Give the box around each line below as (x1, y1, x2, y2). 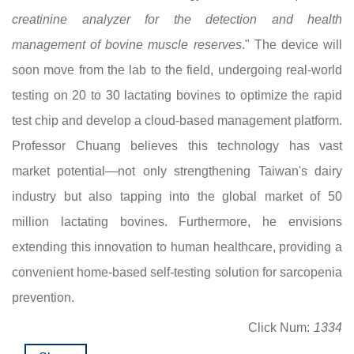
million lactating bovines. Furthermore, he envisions (12, 215, 342, 228)
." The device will (241, 38, 343, 51)
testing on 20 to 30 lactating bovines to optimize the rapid (12, 88, 342, 102)
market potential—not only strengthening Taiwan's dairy (12, 164, 342, 178)
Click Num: (248, 321, 310, 334)
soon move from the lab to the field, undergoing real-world (12, 63, 342, 77)
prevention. (12, 291, 74, 304)
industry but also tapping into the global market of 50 (12, 190, 342, 203)
